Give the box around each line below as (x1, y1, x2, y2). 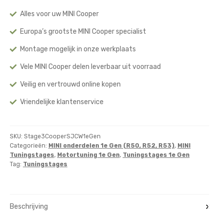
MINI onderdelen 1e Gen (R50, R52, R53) (48, 142, 175, 149)
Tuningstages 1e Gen (122, 151, 190, 158)
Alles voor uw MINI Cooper (20, 10, 99, 19)
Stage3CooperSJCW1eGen (23, 132, 101, 140)
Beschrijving (9, 202, 48, 211)
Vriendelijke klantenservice (20, 98, 104, 107)
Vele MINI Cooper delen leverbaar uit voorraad (20, 63, 161, 71)
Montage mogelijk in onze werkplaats (20, 45, 136, 54)
